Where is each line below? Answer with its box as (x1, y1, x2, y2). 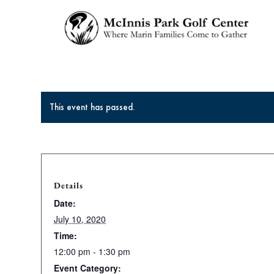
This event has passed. (50, 101, 135, 113)
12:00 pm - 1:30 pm (54, 245, 130, 257)
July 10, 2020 (54, 213, 106, 225)
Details (54, 180, 83, 191)
